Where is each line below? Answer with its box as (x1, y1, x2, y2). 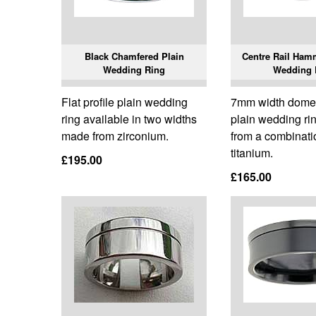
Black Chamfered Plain (84, 49, 184, 63)
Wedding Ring (103, 63, 166, 77)
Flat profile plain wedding (61, 94, 188, 111)
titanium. (231, 145, 274, 162)
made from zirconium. (61, 128, 169, 145)
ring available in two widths (61, 111, 197, 128)
